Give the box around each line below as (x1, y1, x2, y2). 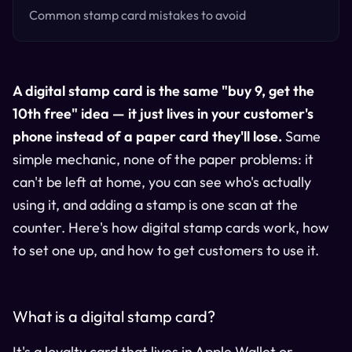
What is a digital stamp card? (13, 306, 215, 326)
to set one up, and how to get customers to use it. (13, 240, 319, 259)
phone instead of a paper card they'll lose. (13, 126, 282, 145)
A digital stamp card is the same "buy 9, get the (13, 81, 314, 100)
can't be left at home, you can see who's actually (13, 172, 311, 191)
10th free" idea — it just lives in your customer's (13, 104, 313, 123)
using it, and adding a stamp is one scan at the (13, 195, 298, 214)
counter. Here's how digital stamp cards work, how (13, 218, 329, 236)
